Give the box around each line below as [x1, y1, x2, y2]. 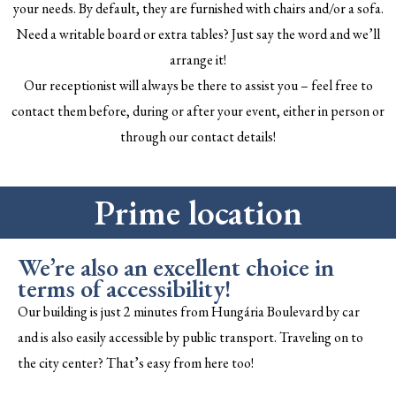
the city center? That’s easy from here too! [18, 354, 254, 373]
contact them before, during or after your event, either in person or [11, 102, 385, 121]
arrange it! [170, 50, 226, 70]
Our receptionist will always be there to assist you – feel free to [23, 76, 373, 95]
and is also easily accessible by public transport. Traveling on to [18, 328, 363, 347]
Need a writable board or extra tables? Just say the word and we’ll [16, 25, 380, 44]
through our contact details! [120, 127, 276, 147]
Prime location [94, 190, 302, 236]
